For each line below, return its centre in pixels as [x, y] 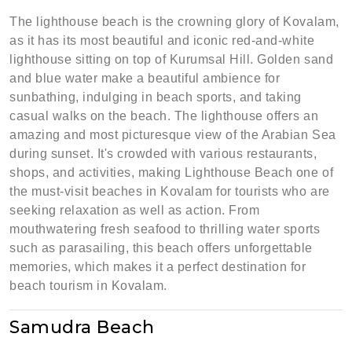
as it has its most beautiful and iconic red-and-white [162, 40]
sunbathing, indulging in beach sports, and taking [156, 97]
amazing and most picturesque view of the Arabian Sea [173, 135]
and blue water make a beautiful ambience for [145, 78]
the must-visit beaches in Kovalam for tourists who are [170, 191]
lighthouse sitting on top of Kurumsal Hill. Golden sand [172, 59]
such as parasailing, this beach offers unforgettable [161, 248]
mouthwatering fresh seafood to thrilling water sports [165, 229]
